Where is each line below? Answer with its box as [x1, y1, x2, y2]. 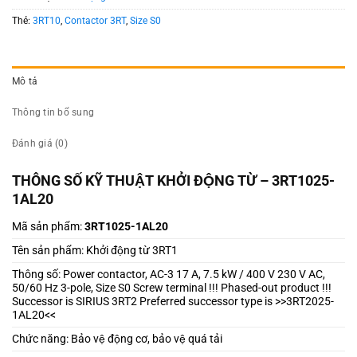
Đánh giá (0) [12, 137, 68, 149]
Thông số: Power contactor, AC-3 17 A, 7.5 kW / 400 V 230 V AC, [12, 268, 325, 281]
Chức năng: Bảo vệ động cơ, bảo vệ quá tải [12, 332, 222, 346]
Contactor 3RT [65, 14, 126, 26]
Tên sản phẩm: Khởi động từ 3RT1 [12, 244, 178, 257]
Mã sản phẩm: [12, 220, 82, 233]
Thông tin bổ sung [12, 106, 95, 118]
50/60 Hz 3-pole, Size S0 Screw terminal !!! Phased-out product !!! [12, 281, 331, 295]
